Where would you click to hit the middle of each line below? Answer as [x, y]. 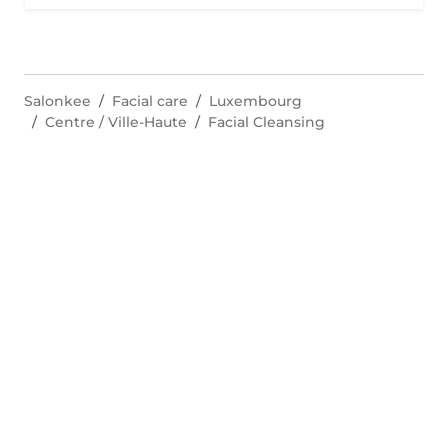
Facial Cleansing [266, 122]
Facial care [150, 101]
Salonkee [57, 101]
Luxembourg [255, 101]
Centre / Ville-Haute [116, 122]
